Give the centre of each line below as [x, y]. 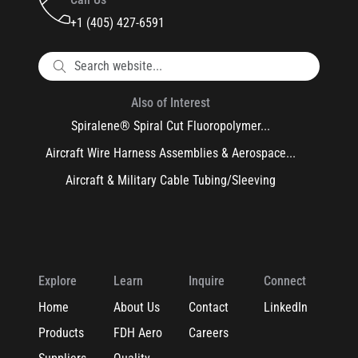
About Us [136, 307]
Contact [208, 307]
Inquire [206, 281]
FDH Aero [137, 333]
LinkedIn [285, 307]
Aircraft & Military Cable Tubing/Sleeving [171, 180]
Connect [284, 281]
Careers [208, 333]
